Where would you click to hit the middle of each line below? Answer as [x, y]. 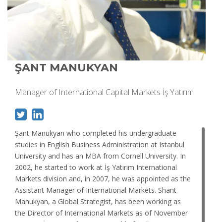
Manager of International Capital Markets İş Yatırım [104, 92]
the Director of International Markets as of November [101, 213]
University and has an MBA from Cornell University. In [100, 156]
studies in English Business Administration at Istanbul [100, 144]
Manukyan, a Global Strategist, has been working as [98, 201]
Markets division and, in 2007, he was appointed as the [103, 178]
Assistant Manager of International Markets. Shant [96, 190]
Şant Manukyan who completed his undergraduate [96, 133]
